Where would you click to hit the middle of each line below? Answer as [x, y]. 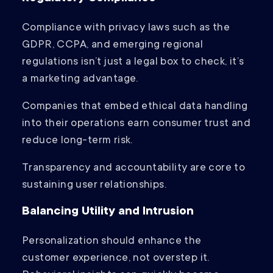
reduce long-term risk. [79, 141]
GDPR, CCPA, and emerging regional [113, 45]
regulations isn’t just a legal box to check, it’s [133, 62]
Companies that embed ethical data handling [135, 107]
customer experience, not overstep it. [116, 259]
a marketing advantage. [82, 80]
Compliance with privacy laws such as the [126, 28]
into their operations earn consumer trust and [136, 124]
